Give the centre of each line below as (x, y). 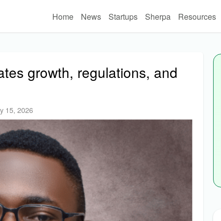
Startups (123, 16)
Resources (197, 16)
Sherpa (158, 16)
